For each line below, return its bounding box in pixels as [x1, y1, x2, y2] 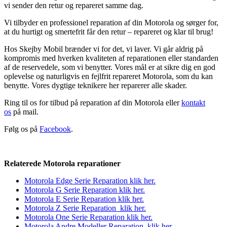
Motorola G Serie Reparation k [24, 185, 123, 195]
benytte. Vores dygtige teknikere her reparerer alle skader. [4, 81, 187, 90]
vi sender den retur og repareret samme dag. [4, 1, 143, 10]
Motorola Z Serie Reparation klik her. [24, 204, 146, 213]
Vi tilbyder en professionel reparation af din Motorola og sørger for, [4, 18, 218, 27]
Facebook [40, 125, 71, 134]
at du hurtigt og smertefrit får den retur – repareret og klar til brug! [4, 27, 213, 36]
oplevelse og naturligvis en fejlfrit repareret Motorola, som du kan [4, 72, 213, 81]
